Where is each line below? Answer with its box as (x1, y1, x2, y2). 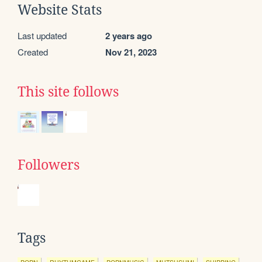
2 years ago (105, 29, 152, 42)
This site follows (18, 84, 119, 99)
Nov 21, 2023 (105, 45, 157, 58)
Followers (18, 157, 80, 173)
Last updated (18, 29, 67, 42)
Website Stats (18, 2, 102, 18)
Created (18, 45, 48, 58)
